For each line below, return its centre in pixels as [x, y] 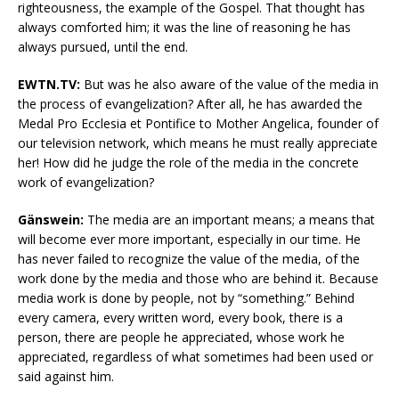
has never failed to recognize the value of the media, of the [189, 259]
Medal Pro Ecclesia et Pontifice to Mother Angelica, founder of [198, 124]
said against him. [66, 377]
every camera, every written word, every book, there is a [180, 318]
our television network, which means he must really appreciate [198, 143]
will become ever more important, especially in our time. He [189, 240]
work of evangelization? [90, 183]
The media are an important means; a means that [229, 220]
